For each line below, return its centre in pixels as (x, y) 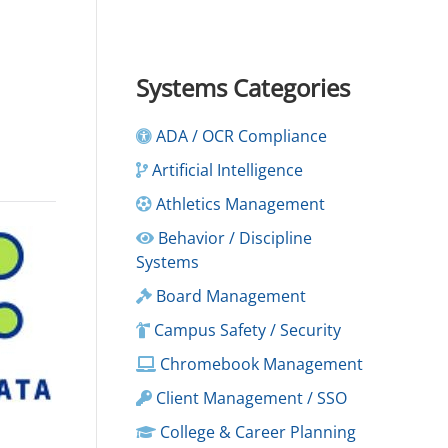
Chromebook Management (259, 364)
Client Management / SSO (249, 398)
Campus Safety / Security (245, 330)
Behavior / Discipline (233, 238)
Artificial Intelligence (225, 170)
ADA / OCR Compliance (239, 136)
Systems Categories (243, 87)
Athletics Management (238, 204)
